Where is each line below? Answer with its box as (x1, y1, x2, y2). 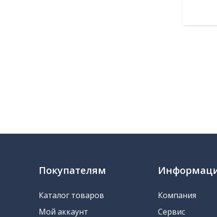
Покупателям (39, 164, 106, 177)
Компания (158, 190, 197, 201)
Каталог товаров (39, 190, 104, 201)
